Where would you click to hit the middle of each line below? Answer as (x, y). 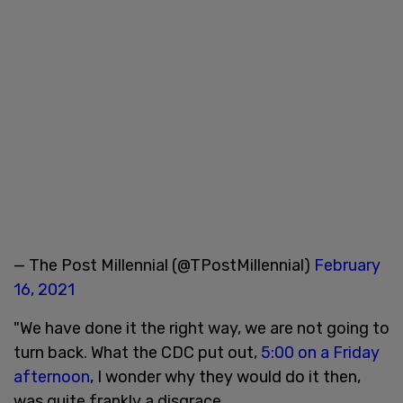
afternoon (52, 376)
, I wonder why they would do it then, (225, 376)
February (347, 265)
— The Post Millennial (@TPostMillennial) (164, 265)
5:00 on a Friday (320, 352)
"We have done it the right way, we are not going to (201, 328)
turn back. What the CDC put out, (137, 352)
